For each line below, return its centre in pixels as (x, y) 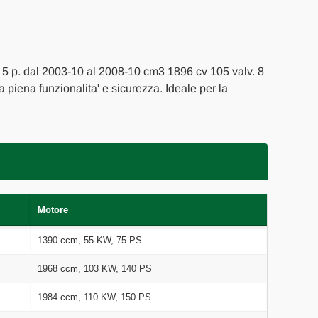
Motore (53, 209)
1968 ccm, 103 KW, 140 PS (94, 268)
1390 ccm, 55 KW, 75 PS (89, 240)
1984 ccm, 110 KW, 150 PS (94, 297)
